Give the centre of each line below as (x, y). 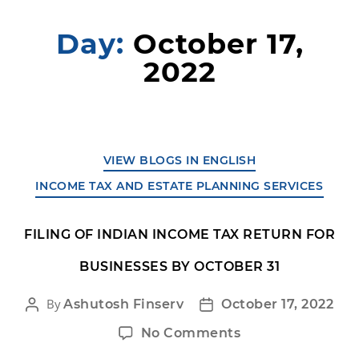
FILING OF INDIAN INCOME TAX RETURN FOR (179, 234)
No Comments (191, 333)
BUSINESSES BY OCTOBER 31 (179, 266)
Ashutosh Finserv (124, 304)
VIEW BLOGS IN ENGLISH (179, 160)
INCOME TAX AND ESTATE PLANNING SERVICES (179, 186)
